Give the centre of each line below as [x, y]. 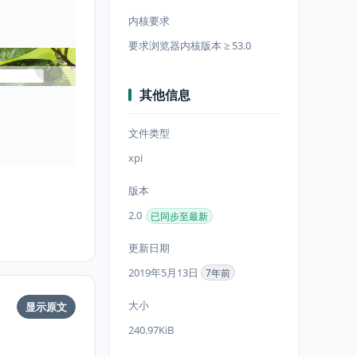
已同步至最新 [179, 216]
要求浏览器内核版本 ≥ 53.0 [190, 45]
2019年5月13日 [165, 273]
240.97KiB [151, 330]
